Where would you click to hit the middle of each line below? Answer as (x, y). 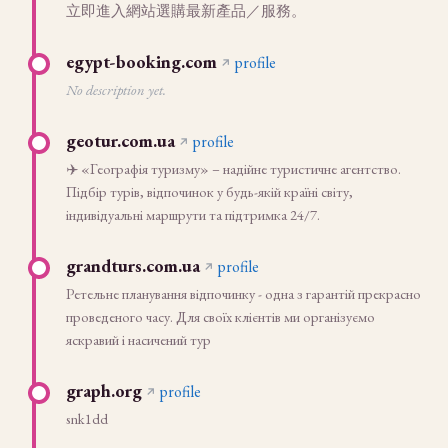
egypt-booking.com (141, 61)
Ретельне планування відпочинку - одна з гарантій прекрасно (243, 293)
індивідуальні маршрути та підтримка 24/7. (193, 214)
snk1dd (87, 418)
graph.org (104, 390)
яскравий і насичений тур (138, 339)
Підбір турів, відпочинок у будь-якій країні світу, (209, 191)
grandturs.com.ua (133, 265)
